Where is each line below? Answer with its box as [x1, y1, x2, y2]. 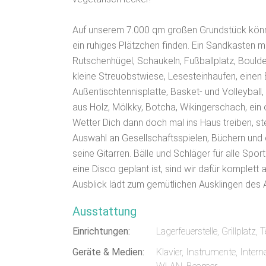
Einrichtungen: [72, 226, 130, 237]
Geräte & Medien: [72, 246, 144, 258]
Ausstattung [72, 204, 137, 218]
